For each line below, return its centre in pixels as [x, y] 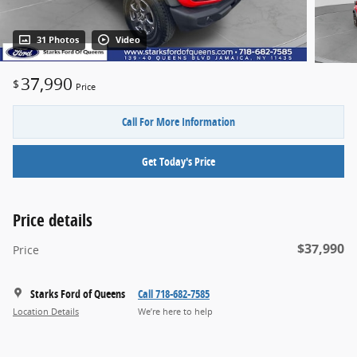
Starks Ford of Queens [78, 294]
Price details [53, 220]
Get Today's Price [178, 162]
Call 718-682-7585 [174, 294]
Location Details [46, 311]
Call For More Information [178, 122]
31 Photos [58, 40]
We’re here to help [175, 311]
